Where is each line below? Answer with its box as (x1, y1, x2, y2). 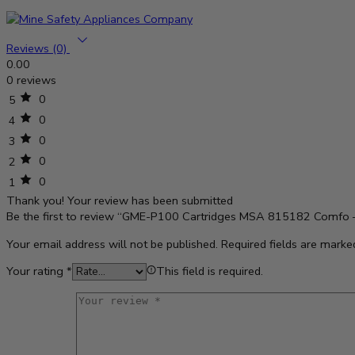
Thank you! (6, 193, 64, 209)
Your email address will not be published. (6, 235, 218, 252)
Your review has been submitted (67, 193, 233, 209)
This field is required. (156, 263, 263, 280)
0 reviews (6, 72, 56, 89)
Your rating (6, 263, 67, 280)
